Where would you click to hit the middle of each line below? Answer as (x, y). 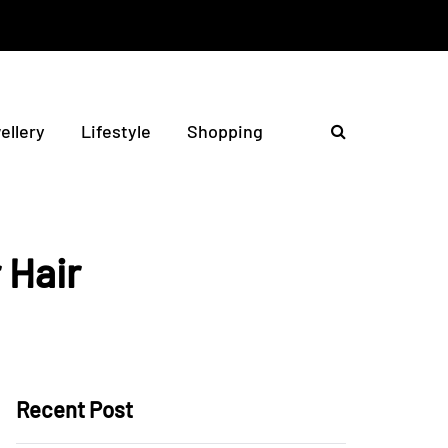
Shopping (225, 131)
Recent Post (74, 409)
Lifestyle (116, 131)
